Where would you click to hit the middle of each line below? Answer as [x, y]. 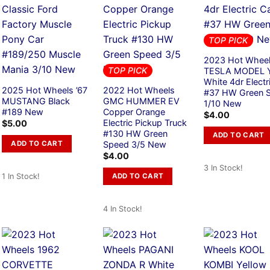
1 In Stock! [21, 177]
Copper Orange [134, 111]
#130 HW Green [135, 133]
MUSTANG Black [36, 101]
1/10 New [222, 103]
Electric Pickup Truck [145, 122]
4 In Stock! [122, 209]
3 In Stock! [223, 168]
